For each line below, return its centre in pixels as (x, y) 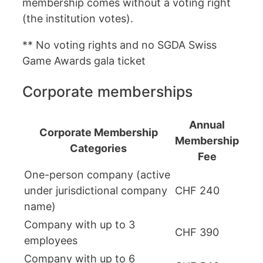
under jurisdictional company (96, 190)
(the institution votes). (78, 19)
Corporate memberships (107, 92)
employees (51, 240)
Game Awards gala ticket (84, 61)
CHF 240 (197, 190)
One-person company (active (97, 174)
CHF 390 (197, 232)
